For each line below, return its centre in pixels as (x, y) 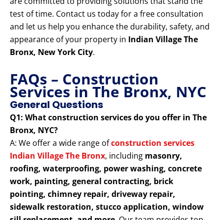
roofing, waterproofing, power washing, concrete (106, 169)
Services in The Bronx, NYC (108, 92)
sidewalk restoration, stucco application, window (107, 207)
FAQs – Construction (84, 79)
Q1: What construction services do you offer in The (108, 118)
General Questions (56, 105)
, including (125, 156)
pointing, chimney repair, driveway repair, (93, 194)
